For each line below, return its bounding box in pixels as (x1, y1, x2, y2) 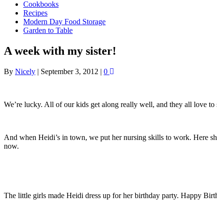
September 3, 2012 (41, 67, 98, 76)
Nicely (15, 67, 35, 76)
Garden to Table (23, 26, 73, 34)
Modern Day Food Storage (23, 17, 106, 26)
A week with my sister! (4, 44, 116, 57)
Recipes (23, 9, 47, 17)
